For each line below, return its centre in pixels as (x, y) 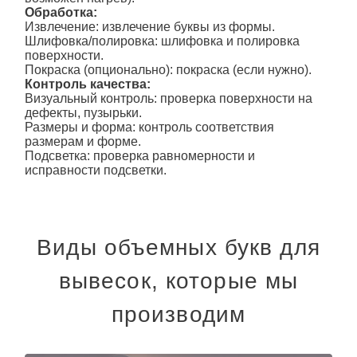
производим (178, 315)
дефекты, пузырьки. (83, 113)
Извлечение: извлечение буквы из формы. (149, 27)
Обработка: (61, 13)
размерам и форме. (82, 142)
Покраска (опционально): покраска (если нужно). (168, 70)
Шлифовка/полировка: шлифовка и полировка (162, 41)
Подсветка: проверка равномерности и (139, 156)
